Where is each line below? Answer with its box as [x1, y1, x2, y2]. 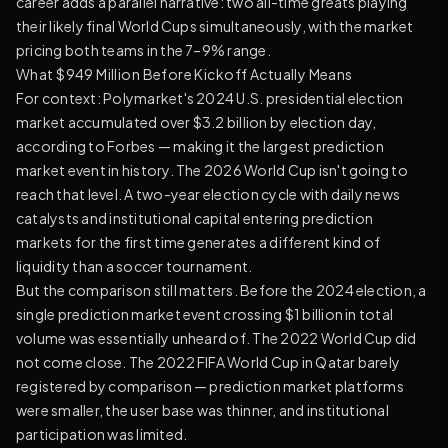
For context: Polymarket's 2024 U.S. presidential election [16, 89, 404, 107]
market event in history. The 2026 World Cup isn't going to [16, 161, 408, 179]
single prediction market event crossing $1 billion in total [16, 305, 394, 323]
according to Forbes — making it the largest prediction [16, 137, 384, 155]
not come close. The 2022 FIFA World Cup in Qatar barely [16, 353, 401, 371]
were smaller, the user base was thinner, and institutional [16, 401, 389, 419]
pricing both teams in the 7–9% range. [16, 41, 271, 59]
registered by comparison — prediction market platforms [16, 377, 404, 395]
